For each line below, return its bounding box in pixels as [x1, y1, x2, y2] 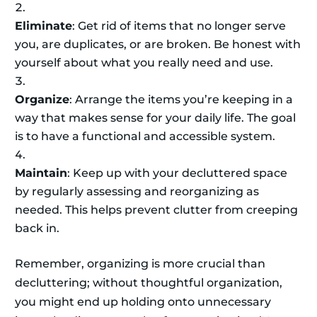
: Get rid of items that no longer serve [72, 19, 286, 33]
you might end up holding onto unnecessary [15, 295, 271, 309]
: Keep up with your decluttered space [67, 166, 287, 180]
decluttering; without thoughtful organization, [15, 276, 282, 290]
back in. [15, 221, 59, 236]
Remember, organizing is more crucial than [15, 257, 265, 271]
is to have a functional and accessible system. [15, 129, 275, 144]
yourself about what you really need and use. [15, 56, 273, 70]
